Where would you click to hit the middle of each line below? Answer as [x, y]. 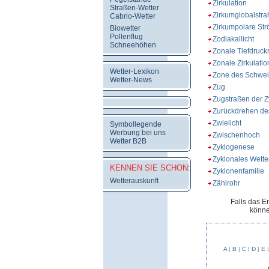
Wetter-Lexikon [134, 71]
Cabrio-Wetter [133, 16]
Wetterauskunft [134, 181]
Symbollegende [136, 124]
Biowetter [125, 28]
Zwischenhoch [236, 135]
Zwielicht [227, 123]
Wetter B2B [128, 141]
